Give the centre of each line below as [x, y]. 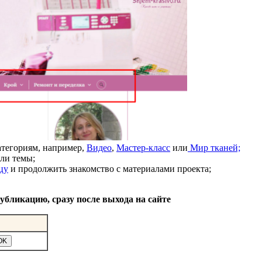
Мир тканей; [214, 147]
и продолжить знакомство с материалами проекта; [110, 168]
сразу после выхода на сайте [111, 199]
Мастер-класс [143, 147]
